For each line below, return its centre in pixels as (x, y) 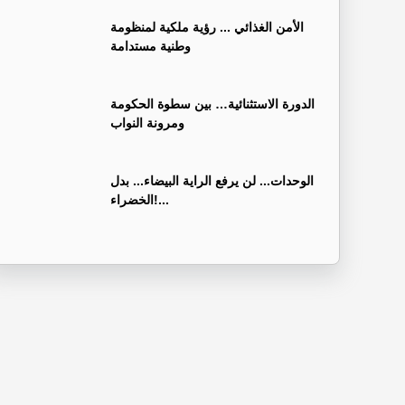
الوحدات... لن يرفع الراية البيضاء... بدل (212, 180)
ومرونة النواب (147, 122)
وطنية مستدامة (151, 46)
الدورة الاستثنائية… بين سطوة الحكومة (212, 104)
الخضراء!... (161, 199)
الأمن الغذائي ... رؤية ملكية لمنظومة (207, 27)
